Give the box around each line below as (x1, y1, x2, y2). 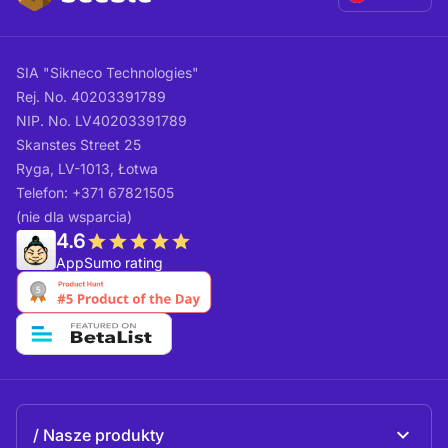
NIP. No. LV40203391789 (16, 112, 187, 130)
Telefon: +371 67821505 (16, 184, 174, 202)
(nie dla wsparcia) (16, 208, 132, 226)
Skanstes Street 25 (16, 136, 141, 154)
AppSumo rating (56, 254, 163, 272)
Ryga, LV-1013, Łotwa (16, 160, 158, 178)
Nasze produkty (43, 424, 164, 445)
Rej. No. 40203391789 (16, 88, 166, 106)
